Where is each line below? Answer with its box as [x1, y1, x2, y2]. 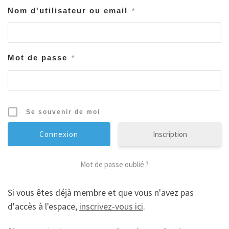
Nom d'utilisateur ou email [8, 6, 128, 15]
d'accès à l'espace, [8, 200, 79, 212]
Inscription [153, 129, 188, 139]
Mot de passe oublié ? [80, 159, 149, 169]
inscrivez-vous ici [79, 200, 143, 212]
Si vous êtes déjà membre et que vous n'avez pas [8, 186, 194, 198]
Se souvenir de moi [26, 108, 100, 116]
